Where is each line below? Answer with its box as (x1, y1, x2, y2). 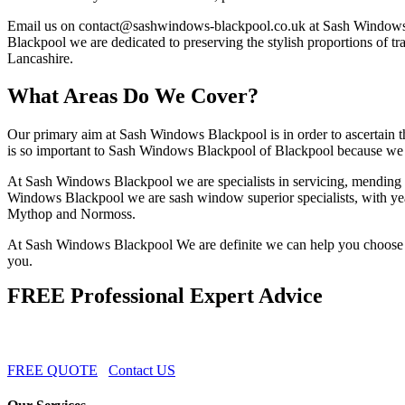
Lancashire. (7, 50, 73, 66)
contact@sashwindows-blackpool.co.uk (79, 17, 306, 33)
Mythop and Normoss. (7, 206, 136, 222)
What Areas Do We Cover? (7, 84, 259, 108)
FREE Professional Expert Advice (7, 284, 323, 308)
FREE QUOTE (7, 363, 98, 379)
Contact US (108, 363, 175, 379)
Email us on (7, 17, 79, 33)
